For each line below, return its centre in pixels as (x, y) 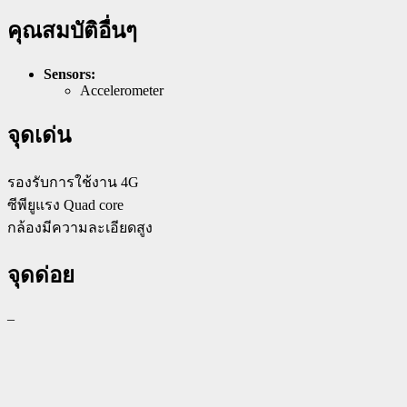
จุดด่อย (41, 275)
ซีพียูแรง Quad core (65, 205)
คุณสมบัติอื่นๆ (72, 31)
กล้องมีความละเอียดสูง (80, 228)
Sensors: (69, 74)
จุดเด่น (39, 136)
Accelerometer (122, 91)
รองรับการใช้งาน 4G (73, 183)
